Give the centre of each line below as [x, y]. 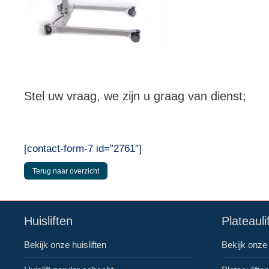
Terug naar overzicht [66, 171]
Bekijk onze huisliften [65, 245]
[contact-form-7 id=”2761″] [83, 149]
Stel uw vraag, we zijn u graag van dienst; [135, 96]
